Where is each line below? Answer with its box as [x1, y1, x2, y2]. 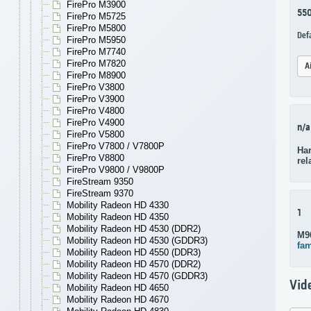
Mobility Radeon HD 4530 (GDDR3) [67, 235, 208, 246]
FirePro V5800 [67, 129, 124, 140]
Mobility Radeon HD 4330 [67, 200, 169, 211]
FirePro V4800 [67, 106, 124, 117]
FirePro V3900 [67, 94, 124, 105]
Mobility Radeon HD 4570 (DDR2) [67, 259, 201, 270]
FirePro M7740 [67, 47, 126, 58]
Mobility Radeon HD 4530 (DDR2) [67, 224, 201, 235]
